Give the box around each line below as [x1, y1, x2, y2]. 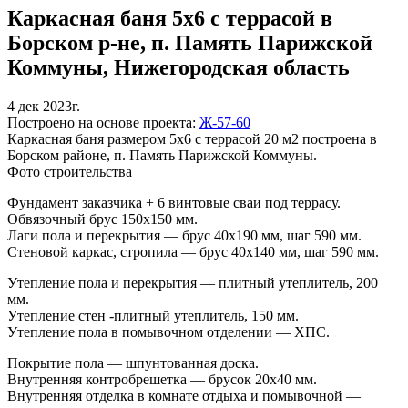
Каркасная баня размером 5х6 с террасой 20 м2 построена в [7, 131, 377, 148]
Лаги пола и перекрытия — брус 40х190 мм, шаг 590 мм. [7, 228, 362, 244]
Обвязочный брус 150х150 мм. [7, 211, 198, 228]
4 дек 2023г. [7, 98, 80, 115]
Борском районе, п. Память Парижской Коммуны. [7, 148, 317, 164]
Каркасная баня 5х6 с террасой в [7, 6, 332, 31]
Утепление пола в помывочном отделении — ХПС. [7, 324, 330, 341]
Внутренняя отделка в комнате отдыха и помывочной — [7, 388, 361, 404]
